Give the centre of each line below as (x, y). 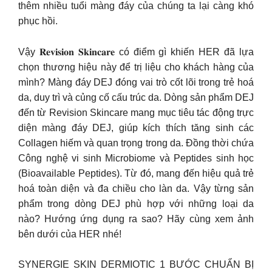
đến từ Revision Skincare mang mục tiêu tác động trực (136, 112)
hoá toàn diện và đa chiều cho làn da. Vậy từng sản (136, 188)
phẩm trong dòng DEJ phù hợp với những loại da (136, 203)
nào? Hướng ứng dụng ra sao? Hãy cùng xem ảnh (136, 219)
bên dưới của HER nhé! (70, 234)
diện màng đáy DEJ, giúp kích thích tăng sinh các (136, 127)
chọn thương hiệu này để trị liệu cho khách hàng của (136, 67)
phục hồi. (38, 21)
